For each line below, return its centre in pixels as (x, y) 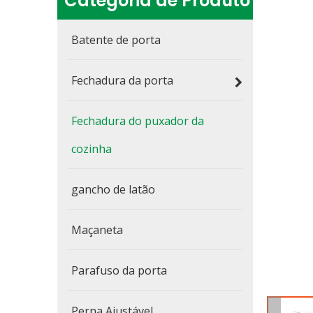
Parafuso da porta (119, 270)
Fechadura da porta (122, 80)
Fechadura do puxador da (138, 121)
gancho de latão (113, 189)
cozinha (92, 149)
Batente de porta (116, 40)
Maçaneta (97, 230)
